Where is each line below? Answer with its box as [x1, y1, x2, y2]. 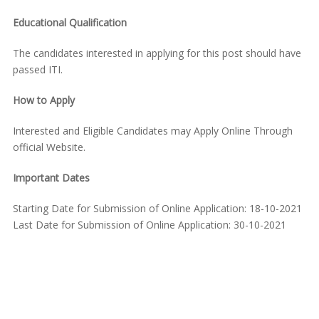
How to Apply [12, 93, 75, 108]
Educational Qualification [12, 16, 127, 30]
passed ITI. [12, 63, 63, 77]
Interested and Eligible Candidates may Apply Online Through [12, 124, 293, 138]
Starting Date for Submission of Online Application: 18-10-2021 [12, 202, 302, 216]
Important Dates [12, 171, 90, 185]
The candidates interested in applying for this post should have [12, 46, 301, 61]
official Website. [12, 140, 85, 155]
